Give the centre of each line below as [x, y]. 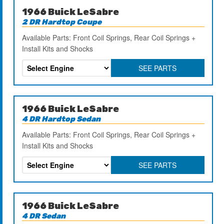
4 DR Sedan [44, 216]
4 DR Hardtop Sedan [61, 119]
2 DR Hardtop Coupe [62, 22]
